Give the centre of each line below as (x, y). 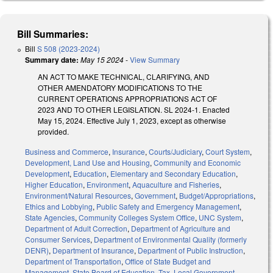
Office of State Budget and (168, 261)
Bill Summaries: (53, 34)
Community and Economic (197, 162)
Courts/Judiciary (175, 151)
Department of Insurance (93, 250)
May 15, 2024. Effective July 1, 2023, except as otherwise (132, 120)
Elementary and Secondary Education (173, 173)
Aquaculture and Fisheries (176, 184)
